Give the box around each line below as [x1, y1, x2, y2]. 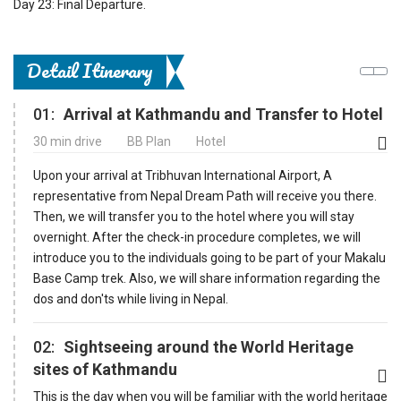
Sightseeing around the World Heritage [64, 337, 354, 356]
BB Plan [127, 133, 174, 149]
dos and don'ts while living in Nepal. [33, 291, 228, 306]
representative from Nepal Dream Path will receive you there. [33, 188, 377, 203]
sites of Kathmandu [33, 359, 177, 379]
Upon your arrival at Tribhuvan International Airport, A [33, 167, 332, 183]
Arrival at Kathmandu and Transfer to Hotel [64, 104, 383, 124]
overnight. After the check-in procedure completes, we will [33, 229, 361, 244]
